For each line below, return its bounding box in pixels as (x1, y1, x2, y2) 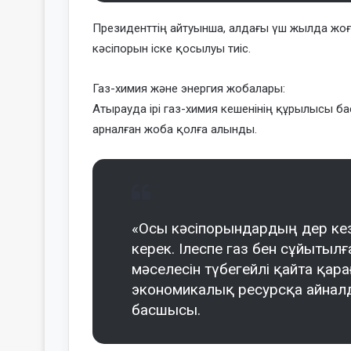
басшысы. (132, 300, 201, 319)
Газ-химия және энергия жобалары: (92, 81, 285, 96)
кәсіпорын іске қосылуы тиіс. (92, 41, 251, 56)
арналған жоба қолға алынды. (92, 121, 257, 136)
